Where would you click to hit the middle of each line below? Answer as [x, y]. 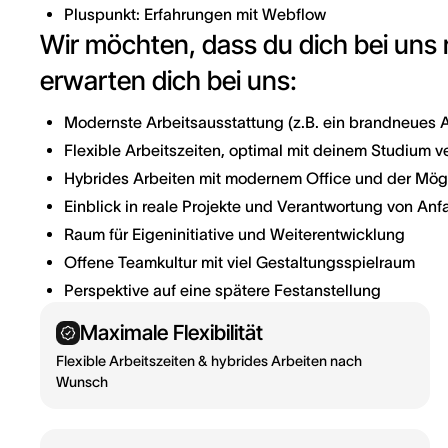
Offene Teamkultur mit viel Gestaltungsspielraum [239, 262]
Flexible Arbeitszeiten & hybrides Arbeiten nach [209, 361]
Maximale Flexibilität [171, 332]
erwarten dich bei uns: [168, 80]
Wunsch [82, 382]
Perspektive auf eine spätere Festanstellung [222, 290]
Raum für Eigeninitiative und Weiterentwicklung [234, 234]
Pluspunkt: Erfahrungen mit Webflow [195, 14]
